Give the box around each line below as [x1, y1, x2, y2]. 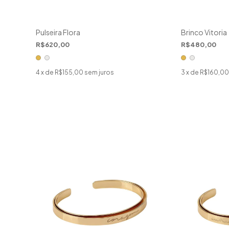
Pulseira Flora [35, 28, 80, 37]
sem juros [84, 68, 114, 77]
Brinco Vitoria [180, 28, 227, 37]
